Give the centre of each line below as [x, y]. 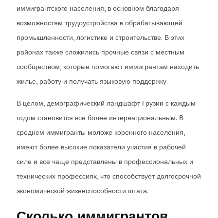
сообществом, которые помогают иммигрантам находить [108, 67]
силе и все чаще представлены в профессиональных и [105, 162]
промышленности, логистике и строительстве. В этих [100, 37]
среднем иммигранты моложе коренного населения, [101, 132]
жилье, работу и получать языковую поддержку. [92, 81]
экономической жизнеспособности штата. [82, 191]
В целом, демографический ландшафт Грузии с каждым [106, 103]
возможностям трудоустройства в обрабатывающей [100, 23]
